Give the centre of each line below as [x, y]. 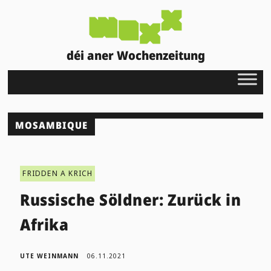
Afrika [44, 224]
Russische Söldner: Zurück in [131, 199]
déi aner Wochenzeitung [135, 55]
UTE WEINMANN [50, 256]
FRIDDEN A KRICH [58, 173]
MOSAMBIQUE [52, 125]
